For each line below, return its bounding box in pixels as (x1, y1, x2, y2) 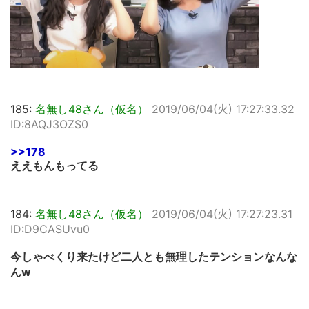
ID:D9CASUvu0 (10, 222, 90, 237)
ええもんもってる (10, 159, 99, 173)
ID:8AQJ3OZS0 (10, 117, 88, 132)
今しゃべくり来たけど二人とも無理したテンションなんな (10, 250, 297, 264)
